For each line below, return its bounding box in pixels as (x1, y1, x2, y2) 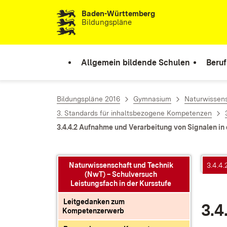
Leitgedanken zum (63, 198, 125, 206)
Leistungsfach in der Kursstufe (70, 179, 171, 187)
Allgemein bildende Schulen (81, 57, 190, 67)
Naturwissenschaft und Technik (68, 161, 173, 169)
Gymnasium (133, 95, 171, 103)
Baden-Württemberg (82, 9, 156, 18)
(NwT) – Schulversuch (85, 170, 157, 178)
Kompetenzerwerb (62, 207, 124, 215)
